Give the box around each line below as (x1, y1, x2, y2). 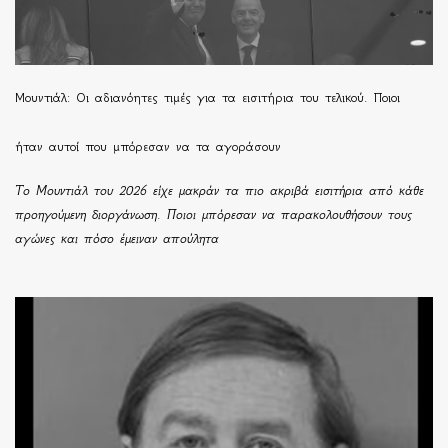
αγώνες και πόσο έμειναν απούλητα (15, 230, 219, 246)
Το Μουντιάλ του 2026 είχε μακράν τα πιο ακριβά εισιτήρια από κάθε (15, 182, 424, 198)
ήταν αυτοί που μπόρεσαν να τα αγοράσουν (15, 138, 281, 154)
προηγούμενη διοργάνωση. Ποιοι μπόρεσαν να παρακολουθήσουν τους (15, 206, 412, 222)
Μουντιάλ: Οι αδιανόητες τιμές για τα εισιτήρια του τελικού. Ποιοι (15, 89, 400, 105)
